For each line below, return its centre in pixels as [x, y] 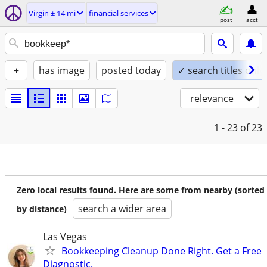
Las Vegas [65, 237]
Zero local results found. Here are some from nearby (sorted [141, 190]
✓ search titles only [221, 70]
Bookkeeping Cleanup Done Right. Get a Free [162, 251]
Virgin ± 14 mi [52, 13]
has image [62, 70]
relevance [212, 98]
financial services [119, 13]
